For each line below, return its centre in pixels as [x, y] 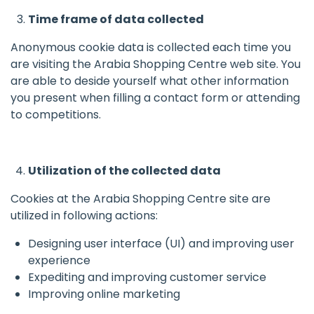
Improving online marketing [104, 294]
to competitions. [56, 115]
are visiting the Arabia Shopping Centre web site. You [156, 64]
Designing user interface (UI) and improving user [161, 244]
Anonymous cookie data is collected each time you [151, 47]
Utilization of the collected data [124, 171]
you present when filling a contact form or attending [155, 98]
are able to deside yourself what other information [150, 81]
